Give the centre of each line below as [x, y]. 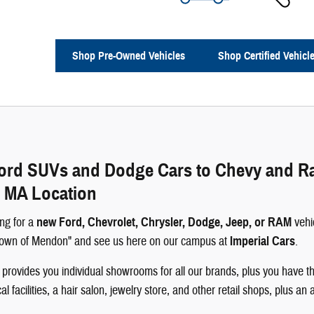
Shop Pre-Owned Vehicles [128, 56]
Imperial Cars [262, 241]
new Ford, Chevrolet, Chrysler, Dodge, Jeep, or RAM [164, 222]
